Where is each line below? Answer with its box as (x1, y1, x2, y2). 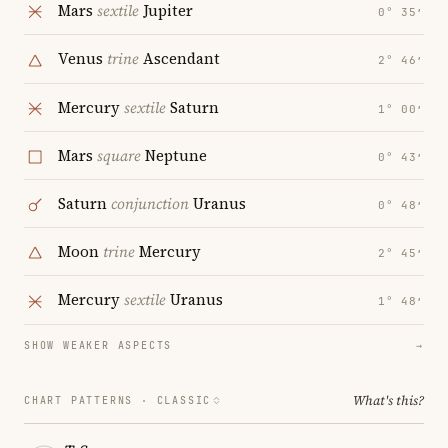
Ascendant (139, 48, 220, 70)
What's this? (353, 391, 424, 409)
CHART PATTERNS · (24, 393, 157, 407)
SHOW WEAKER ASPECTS (24, 338, 173, 352)
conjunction (111, 193, 189, 215)
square (97, 144, 141, 166)
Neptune (141, 144, 207, 166)
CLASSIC (156, 393, 212, 407)
